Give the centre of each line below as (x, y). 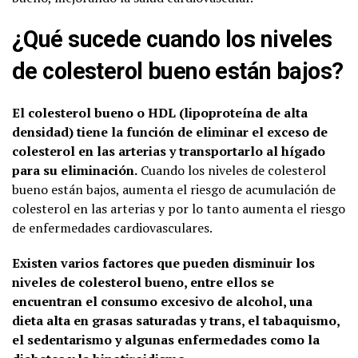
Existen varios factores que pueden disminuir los (163, 263)
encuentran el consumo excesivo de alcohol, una (162, 301)
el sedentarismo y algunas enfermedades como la (166, 339)
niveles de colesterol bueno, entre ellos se (143, 282)
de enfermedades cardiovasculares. (112, 227)
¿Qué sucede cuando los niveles (172, 39)
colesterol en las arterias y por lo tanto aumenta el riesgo (179, 208)
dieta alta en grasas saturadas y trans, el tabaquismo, (176, 320)
